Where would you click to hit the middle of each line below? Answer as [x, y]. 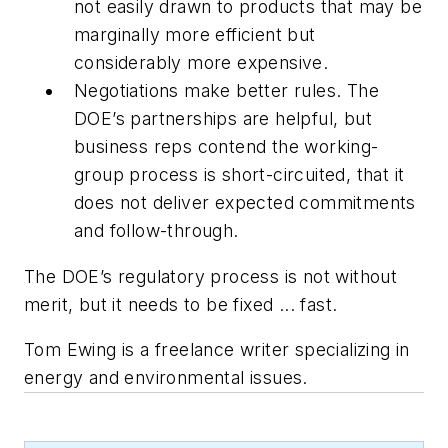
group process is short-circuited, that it [239, 175]
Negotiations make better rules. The [226, 91]
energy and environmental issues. [166, 378]
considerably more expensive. [201, 63]
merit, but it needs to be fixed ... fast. [181, 304]
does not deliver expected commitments [245, 203]
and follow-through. [156, 231]
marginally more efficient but [195, 35]
